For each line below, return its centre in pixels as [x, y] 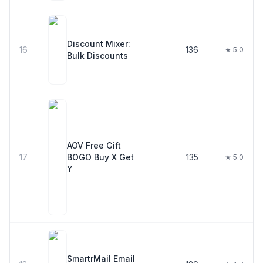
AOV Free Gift [94, 145]
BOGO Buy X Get [100, 157]
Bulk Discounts [97, 55]
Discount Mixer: [99, 44]
